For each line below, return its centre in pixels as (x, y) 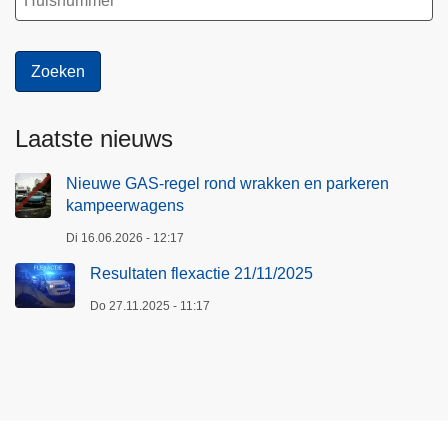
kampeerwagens (125, 206)
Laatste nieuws (94, 139)
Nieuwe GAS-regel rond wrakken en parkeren (227, 184)
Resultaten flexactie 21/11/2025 (201, 274)
